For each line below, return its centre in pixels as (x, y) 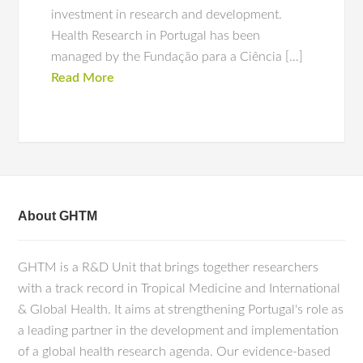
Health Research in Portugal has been (156, 36)
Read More (83, 78)
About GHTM (58, 216)
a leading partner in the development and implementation (179, 331)
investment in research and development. (167, 15)
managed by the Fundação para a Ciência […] (177, 57)
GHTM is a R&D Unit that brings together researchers (169, 267)
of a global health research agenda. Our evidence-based (175, 352)
